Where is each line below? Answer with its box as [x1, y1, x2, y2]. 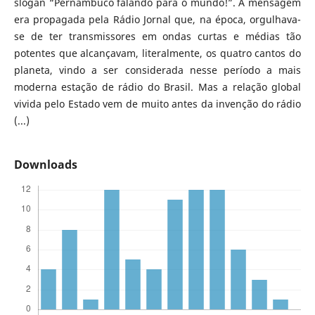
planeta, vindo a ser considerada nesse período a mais [13, 63, 302, 77]
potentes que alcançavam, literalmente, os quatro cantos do [13, 46, 302, 60]
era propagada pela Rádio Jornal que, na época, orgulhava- [13, 13, 302, 27]
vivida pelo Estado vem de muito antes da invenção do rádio [13, 97, 302, 111]
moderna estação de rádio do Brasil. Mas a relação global [13, 80, 302, 94]
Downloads [13, 157, 77, 173]
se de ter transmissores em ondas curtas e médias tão [13, 30, 302, 44]
